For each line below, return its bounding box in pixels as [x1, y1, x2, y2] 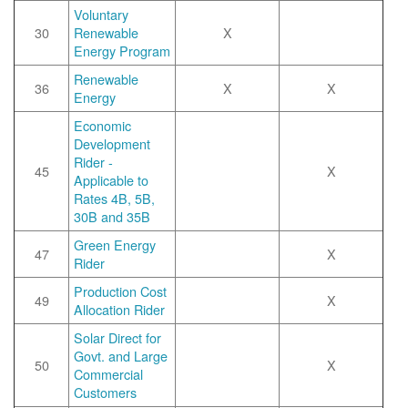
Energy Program [74, 41, 170, 60]
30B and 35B [74, 207, 150, 226]
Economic [74, 116, 131, 135]
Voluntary [74, 5, 128, 24]
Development [74, 134, 150, 153]
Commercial [74, 364, 143, 383]
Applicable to [74, 170, 148, 189]
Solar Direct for [74, 328, 161, 347]
